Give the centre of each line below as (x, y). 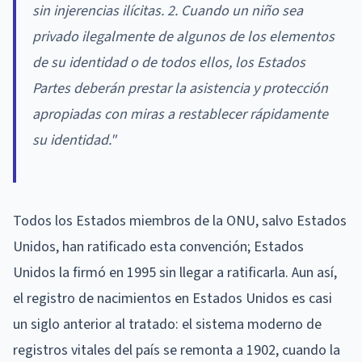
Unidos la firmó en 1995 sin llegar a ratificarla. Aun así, (175, 272)
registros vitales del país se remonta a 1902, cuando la (177, 350)
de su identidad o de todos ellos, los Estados (169, 62)
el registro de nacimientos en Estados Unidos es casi (173, 298)
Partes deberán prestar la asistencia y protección (180, 88)
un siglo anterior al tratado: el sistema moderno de (167, 324)
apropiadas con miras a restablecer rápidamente (180, 114)
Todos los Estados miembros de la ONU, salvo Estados (180, 221)
